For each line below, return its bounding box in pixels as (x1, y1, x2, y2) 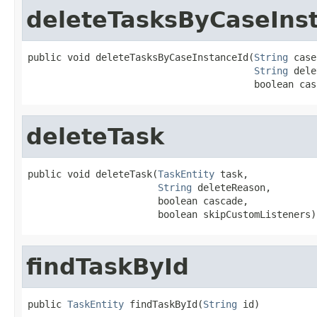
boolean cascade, (28, 195, 248, 207)
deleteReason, (192, 181, 271, 193)
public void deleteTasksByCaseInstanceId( (28, 51, 254, 63)
